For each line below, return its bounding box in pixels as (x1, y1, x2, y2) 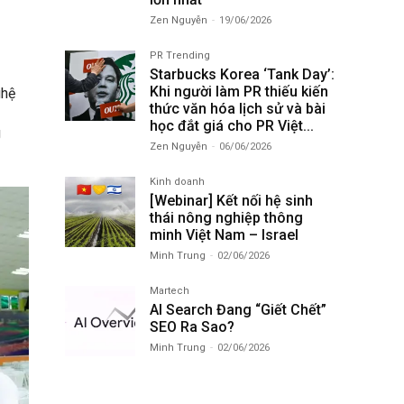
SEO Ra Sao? (150, 317, 234, 335)
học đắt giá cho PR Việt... (150, 116, 314, 134)
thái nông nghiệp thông (150, 208, 303, 226)
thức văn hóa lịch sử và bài (150, 99, 326, 117)
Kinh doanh (150, 175, 205, 188)
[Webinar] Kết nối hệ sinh (150, 191, 313, 209)
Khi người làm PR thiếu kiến (150, 82, 328, 100)
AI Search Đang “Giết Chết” (150, 300, 326, 318)
